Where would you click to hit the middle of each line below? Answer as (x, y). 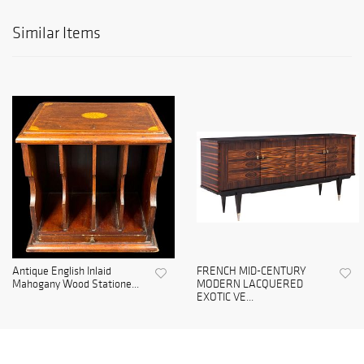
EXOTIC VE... (225, 297)
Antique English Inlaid (62, 271)
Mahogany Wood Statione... (76, 284)
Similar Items (56, 33)
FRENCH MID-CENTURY (251, 271)
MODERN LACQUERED (250, 284)
